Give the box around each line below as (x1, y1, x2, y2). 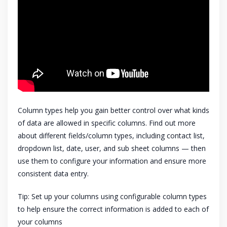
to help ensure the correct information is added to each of (18, 204, 209, 214)
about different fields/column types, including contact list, (18, 131, 205, 141)
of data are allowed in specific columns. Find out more (18, 118, 196, 128)
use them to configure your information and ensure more (18, 156, 206, 166)
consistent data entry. (18, 169, 89, 179)
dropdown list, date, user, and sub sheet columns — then (18, 143, 206, 154)
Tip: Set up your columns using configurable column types (18, 192, 207, 202)
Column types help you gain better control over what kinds (18, 105, 209, 116)
